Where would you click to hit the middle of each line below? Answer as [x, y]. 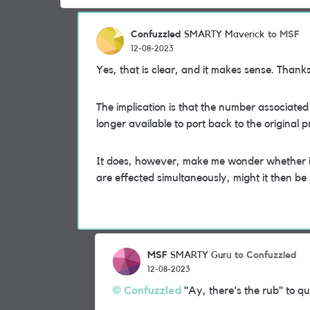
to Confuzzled [265, 255]
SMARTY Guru [201, 255]
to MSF [283, 34]
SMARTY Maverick [224, 35]
